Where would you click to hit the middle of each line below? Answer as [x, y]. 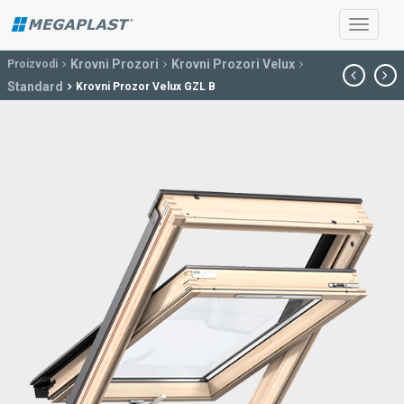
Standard [35, 86]
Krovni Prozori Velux [233, 64]
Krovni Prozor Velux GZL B [146, 87]
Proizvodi [32, 64]
